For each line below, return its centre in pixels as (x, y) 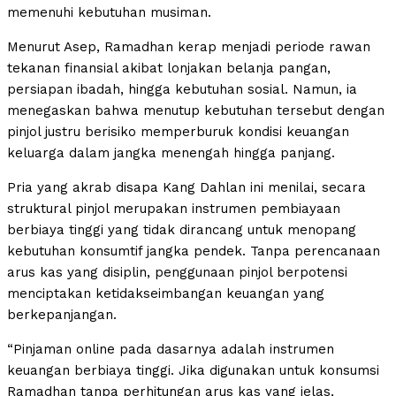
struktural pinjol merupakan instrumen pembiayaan (174, 209)
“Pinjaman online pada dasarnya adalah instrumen (171, 350)
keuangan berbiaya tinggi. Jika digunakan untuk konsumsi (193, 371)
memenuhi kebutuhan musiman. (109, 13)
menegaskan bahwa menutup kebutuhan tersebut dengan (196, 111)
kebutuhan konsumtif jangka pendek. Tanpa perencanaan (194, 251)
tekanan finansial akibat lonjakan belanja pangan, (169, 69)
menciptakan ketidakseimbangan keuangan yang (166, 294)
